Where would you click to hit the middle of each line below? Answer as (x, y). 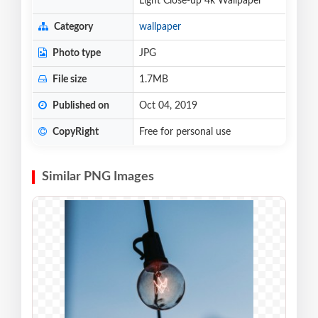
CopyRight (75, 132)
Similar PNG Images (98, 176)
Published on (80, 105)
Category (72, 27)
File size (68, 79)
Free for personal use (185, 132)
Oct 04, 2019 (168, 105)
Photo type (76, 53)
